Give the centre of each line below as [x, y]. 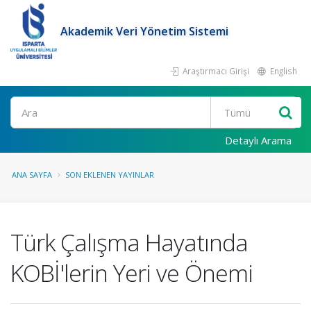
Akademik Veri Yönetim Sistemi [145, 31]
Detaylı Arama [258, 140]
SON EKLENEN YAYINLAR [110, 175]
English [283, 71]
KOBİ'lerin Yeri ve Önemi [132, 273]
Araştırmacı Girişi [215, 71]
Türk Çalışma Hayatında [129, 242]
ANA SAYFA [32, 175]
